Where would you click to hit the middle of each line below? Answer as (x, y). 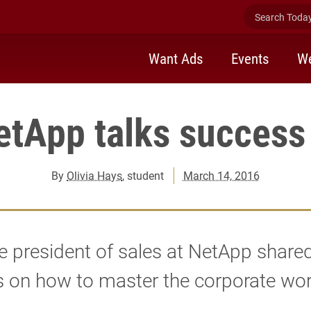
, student (143, 175)
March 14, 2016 (221, 175)
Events (250, 58)
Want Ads (176, 58)
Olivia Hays (95, 175)
